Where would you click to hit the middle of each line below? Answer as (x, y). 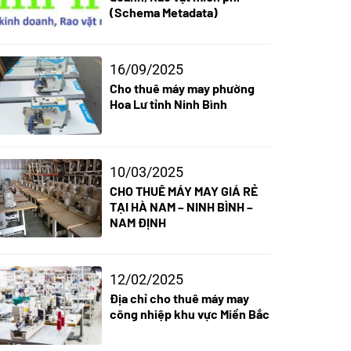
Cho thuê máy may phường (182, 88)
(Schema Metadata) (163, 13)
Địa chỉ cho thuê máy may (179, 298)
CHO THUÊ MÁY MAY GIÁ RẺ (183, 190)
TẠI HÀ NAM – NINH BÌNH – (181, 206)
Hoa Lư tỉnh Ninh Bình (168, 103)
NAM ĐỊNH (138, 222)
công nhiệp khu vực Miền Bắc (189, 313)
